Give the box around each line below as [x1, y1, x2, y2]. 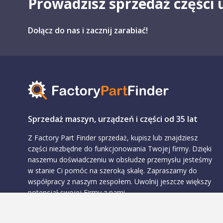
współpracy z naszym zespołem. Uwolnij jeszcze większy [28, 177, 211, 186]
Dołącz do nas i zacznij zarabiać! [28, 25, 148, 36]
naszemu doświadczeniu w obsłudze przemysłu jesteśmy [28, 155, 212, 164]
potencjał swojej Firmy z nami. [28, 188, 126, 197]
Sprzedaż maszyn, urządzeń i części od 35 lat [28, 113, 198, 124]
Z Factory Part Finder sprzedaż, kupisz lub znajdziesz [28, 133, 198, 142]
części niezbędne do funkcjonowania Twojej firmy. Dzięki [28, 144, 212, 153]
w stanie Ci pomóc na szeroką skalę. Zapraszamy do [28, 166, 197, 175]
